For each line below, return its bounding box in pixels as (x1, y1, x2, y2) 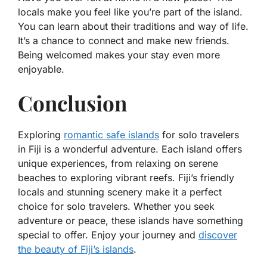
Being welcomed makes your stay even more (18, 49, 220, 61)
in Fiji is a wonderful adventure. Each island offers (18, 143, 242, 156)
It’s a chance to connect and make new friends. (18, 35, 229, 47)
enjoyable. (18, 63, 64, 76)
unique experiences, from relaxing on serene (18, 157, 218, 170)
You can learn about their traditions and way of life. (18, 20, 249, 33)
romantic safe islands (64, 129, 159, 141)
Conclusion (18, 89, 127, 117)
